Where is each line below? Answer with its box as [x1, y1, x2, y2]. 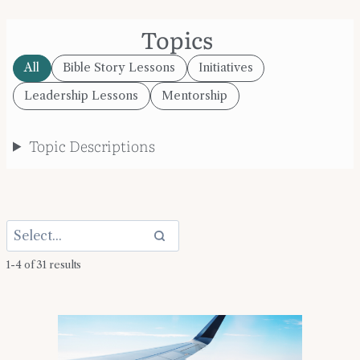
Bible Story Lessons [63, 60, 176, 76]
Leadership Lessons [24, 88, 139, 103]
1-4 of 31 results [6, 259, 82, 272]
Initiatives [198, 60, 253, 76]
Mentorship [162, 88, 228, 103]
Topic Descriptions [28, 133, 155, 157]
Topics [141, 22, 213, 57]
